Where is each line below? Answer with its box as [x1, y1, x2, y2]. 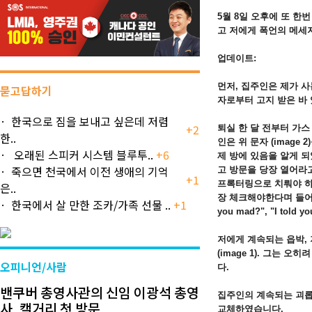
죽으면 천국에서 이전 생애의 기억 [11, 162, 169, 180]
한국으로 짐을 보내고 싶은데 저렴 [11, 112, 169, 130]
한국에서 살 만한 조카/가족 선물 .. [11, 196, 171, 213]
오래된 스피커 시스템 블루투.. [11, 146, 153, 163]
